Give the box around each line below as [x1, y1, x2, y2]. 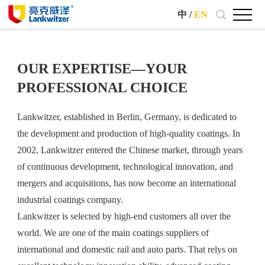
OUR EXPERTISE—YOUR [17, 61, 187, 76]
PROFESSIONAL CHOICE [17, 80, 188, 95]
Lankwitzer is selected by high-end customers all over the [17, 211, 231, 221]
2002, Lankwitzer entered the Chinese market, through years [17, 145, 243, 155]
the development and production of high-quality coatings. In [17, 128, 240, 138]
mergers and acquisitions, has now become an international [17, 178, 236, 188]
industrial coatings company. [17, 195, 123, 205]
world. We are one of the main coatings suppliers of [17, 228, 209, 238]
